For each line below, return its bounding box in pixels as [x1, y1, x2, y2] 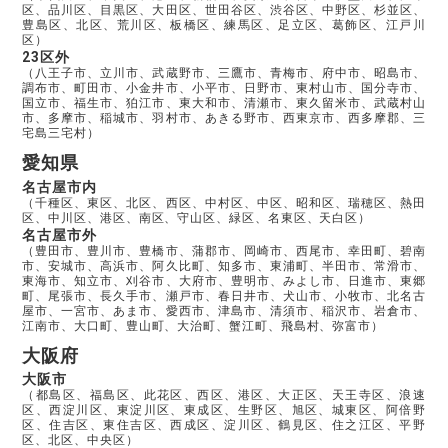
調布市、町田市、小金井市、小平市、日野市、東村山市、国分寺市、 [22, 81, 426, 96]
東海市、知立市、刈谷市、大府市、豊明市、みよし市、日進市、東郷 [22, 273, 426, 288]
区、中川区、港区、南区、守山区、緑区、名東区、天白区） [22, 210, 372, 225]
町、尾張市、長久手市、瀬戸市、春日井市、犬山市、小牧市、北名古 [22, 288, 426, 303]
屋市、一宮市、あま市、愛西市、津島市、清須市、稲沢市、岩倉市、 [22, 303, 426, 318]
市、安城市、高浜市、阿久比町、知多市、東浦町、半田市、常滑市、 [22, 258, 426, 273]
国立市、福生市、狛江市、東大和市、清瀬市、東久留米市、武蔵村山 [22, 96, 426, 111]
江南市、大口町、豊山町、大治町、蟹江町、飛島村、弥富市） [22, 318, 384, 333]
